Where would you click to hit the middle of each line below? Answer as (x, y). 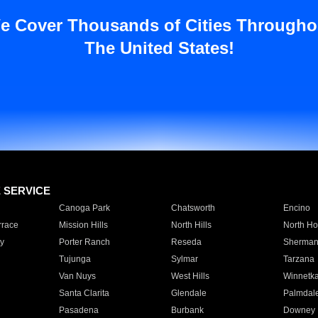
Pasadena (78, 310)
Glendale (188, 293)
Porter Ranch (84, 242)
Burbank (187, 310)
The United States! (159, 48)
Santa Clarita (84, 293)
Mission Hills (83, 225)
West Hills (190, 276)
